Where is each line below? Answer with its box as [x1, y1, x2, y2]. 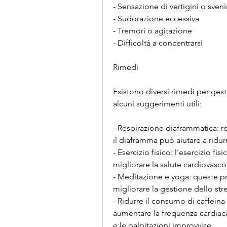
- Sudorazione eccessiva [113, 14, 199, 24]
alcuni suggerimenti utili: [113, 99, 202, 109]
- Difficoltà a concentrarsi [113, 38, 203, 48]
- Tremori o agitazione [113, 26, 192, 36]
